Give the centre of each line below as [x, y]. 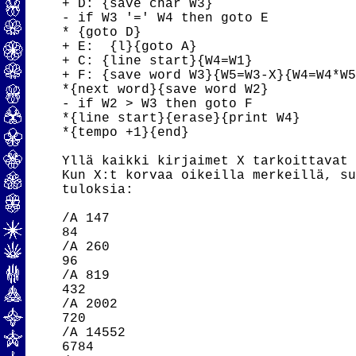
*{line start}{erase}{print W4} [182, 118]
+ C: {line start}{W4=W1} [158, 61]
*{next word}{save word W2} [166, 90]
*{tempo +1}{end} [126, 133]
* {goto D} [102, 33]
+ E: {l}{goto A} [130, 47]
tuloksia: [98, 190]
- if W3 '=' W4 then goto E [166, 18]
